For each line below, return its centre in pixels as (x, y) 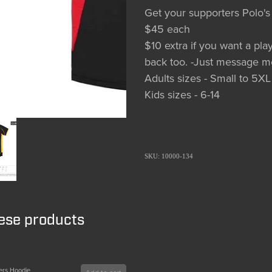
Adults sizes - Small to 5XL (207, 78)
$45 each (167, 29)
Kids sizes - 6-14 (182, 95)
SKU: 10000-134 (168, 156)
